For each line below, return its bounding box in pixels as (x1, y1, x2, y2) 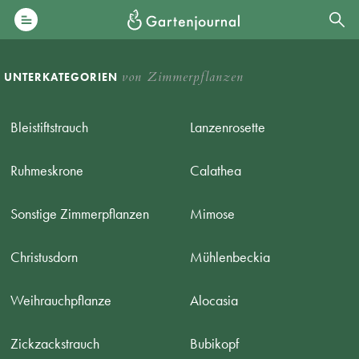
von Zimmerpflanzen (122, 68, 244, 86)
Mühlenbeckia (190, 248, 271, 266)
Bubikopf (190, 334, 240, 353)
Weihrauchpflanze (10, 291, 112, 309)
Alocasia (190, 291, 239, 309)
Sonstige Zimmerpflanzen (10, 204, 150, 223)
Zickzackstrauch (10, 334, 100, 353)
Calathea (190, 161, 242, 179)
